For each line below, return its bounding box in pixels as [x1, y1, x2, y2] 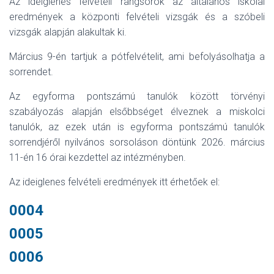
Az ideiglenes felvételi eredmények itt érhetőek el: [9, 176, 220, 188]
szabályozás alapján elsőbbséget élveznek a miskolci [9, 106, 265, 117]
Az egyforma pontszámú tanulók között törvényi [9, 91, 265, 102]
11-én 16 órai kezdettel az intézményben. [9, 152, 186, 163]
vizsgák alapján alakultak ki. [9, 26, 127, 38]
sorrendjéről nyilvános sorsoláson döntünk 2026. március [9, 136, 265, 148]
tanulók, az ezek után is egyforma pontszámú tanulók [9, 121, 265, 133]
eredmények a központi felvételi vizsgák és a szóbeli [9, 11, 265, 23]
